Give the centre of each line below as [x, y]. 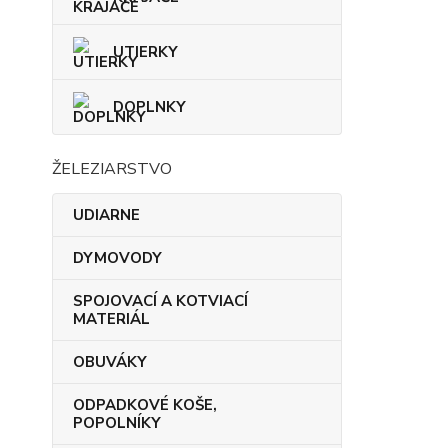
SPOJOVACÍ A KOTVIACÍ [160, 301]
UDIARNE [106, 215]
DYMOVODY [117, 258]
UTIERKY [145, 52]
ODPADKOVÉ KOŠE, [145, 405]
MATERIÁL [111, 319]
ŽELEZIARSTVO [112, 169]
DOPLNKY [149, 107]
